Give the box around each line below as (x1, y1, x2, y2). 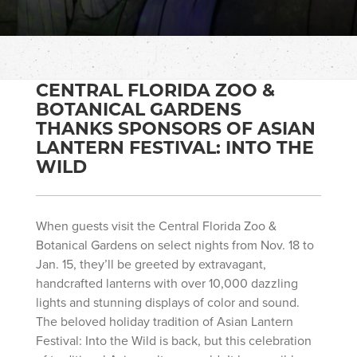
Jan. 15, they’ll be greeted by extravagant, (36, 254, 266, 273)
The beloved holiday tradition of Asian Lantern (36, 312, 293, 330)
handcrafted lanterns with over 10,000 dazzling (36, 273, 298, 292)
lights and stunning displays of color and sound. (36, 292, 300, 311)
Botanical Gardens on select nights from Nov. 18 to (36, 235, 314, 253)
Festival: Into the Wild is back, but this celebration (36, 331, 312, 349)
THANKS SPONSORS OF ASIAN (36, 115, 316, 139)
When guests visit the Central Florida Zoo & (36, 216, 277, 234)
